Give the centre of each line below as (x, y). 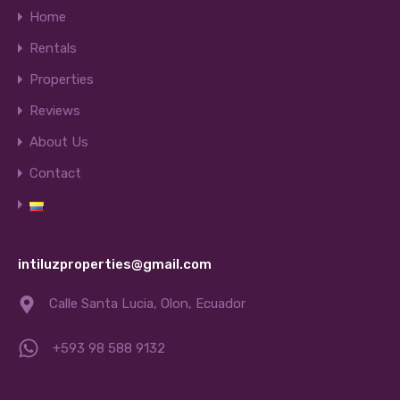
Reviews (55, 111)
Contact (55, 173)
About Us (59, 142)
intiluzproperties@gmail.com (115, 264)
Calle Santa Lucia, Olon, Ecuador (147, 304)
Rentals (53, 48)
